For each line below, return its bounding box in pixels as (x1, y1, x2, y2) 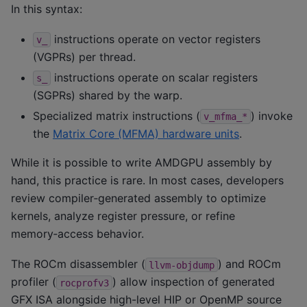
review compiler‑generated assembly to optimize (11, 191, 266, 206)
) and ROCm (218, 257, 281, 271)
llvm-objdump (149, 259, 214, 271)
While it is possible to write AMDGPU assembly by (11, 156, 272, 170)
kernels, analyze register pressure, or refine (11, 209, 235, 223)
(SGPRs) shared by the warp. (33, 88, 182, 103)
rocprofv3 (60, 277, 109, 288)
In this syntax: (11, 1, 82, 16)
